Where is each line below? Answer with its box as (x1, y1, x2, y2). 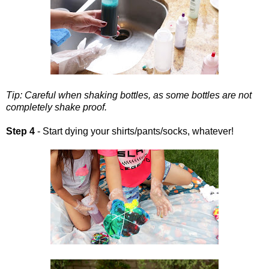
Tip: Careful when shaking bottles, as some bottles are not (6, 89, 252, 100)
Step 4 (6, 125, 35, 136)
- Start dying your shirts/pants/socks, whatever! (35, 125, 234, 136)
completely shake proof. (6, 101, 107, 112)
